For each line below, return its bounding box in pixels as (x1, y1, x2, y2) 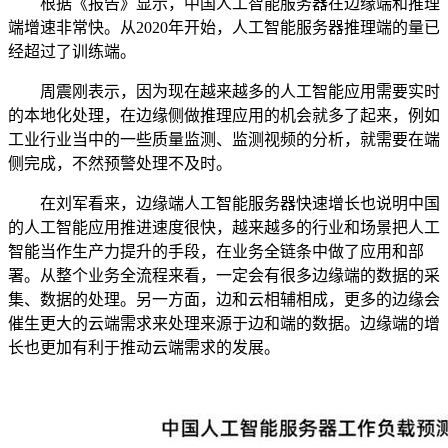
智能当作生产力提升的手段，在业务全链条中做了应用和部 (8, 243, 424, 260)
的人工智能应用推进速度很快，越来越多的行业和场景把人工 (8, 219, 440, 236)
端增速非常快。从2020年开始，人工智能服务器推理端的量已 (8, 19, 440, 36)
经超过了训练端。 (8, 43, 136, 60)
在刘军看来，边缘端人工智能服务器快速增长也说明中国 (8, 195, 440, 212)
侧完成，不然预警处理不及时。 (8, 155, 232, 172)
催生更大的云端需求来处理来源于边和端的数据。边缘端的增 (8, 315, 440, 332)
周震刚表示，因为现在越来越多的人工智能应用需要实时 (8, 83, 440, 100)
